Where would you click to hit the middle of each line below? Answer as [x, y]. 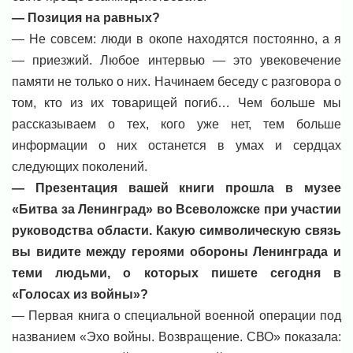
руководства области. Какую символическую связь [176, 230]
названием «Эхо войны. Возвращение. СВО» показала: [176, 336]
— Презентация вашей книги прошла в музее [176, 188]
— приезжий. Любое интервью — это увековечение [176, 60]
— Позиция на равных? [86, 17]
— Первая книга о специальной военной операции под [176, 315]
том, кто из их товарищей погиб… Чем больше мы [176, 102]
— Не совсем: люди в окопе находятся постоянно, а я [176, 39]
